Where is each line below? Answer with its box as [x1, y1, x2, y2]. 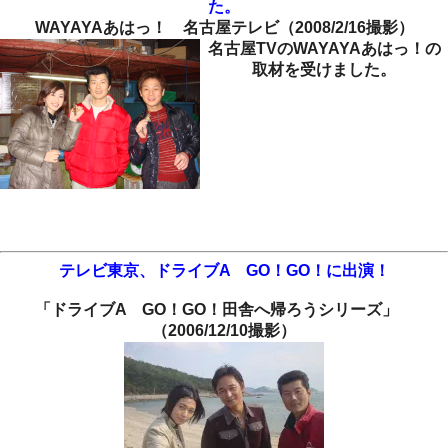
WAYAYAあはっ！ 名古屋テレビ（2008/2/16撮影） [34, 19, 414, 37]
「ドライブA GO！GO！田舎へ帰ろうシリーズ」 [34, 301, 414, 319]
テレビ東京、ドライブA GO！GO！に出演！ [58, 262, 390, 280]
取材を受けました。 [252, 61, 396, 79]
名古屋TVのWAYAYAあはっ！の [207, 40, 441, 58]
